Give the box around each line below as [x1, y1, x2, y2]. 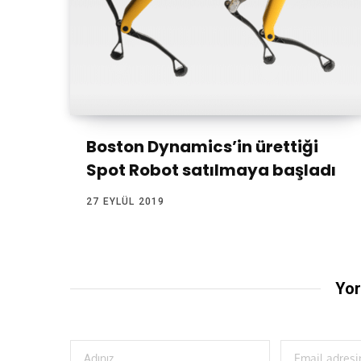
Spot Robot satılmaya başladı [86, 159, 336, 182]
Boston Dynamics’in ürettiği [86, 135, 318, 159]
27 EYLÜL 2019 [86, 196, 165, 208]
